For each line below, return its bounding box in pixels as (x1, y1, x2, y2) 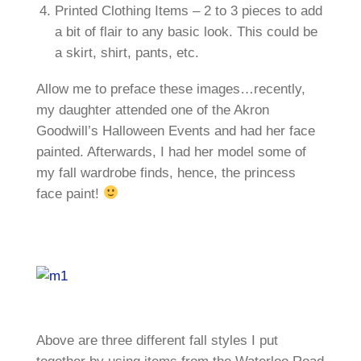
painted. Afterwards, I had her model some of (35, 143, 306, 160)
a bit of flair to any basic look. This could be (54, 24, 317, 40)
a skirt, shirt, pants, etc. (54, 45, 199, 61)
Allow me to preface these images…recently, (35, 81, 305, 97)
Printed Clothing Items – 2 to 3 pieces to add (54, 3, 322, 19)
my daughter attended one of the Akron (35, 102, 269, 118)
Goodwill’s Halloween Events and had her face (35, 122, 315, 139)
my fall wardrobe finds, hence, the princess (35, 164, 296, 180)
